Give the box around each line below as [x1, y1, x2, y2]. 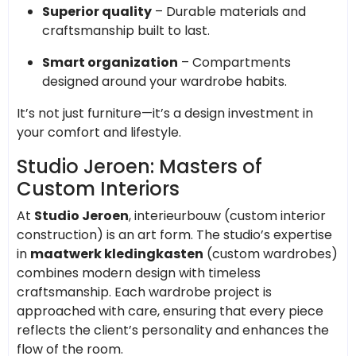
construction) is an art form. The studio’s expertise [17, 225, 332, 244]
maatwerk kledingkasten [30, 244, 203, 263]
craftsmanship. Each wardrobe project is [17, 282, 272, 301]
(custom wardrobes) [203, 244, 338, 263]
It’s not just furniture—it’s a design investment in [17, 103, 313, 122]
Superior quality [42, 2, 152, 21]
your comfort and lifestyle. [17, 122, 181, 141]
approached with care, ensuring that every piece [17, 301, 323, 320]
